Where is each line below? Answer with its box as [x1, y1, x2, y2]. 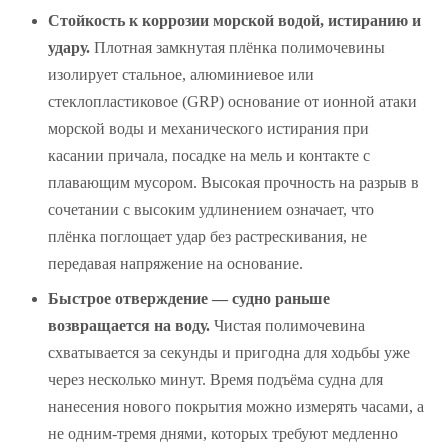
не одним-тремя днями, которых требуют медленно [48, 424, 398, 442]
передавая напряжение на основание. [48, 254, 303, 272]
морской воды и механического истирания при [48, 119, 369, 137]
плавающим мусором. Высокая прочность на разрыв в [48, 173, 419, 191]
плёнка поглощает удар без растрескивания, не [48, 227, 367, 245]
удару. [48, 38, 90, 56]
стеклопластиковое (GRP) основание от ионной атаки [48, 92, 417, 110]
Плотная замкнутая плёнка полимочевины [90, 38, 385, 56]
